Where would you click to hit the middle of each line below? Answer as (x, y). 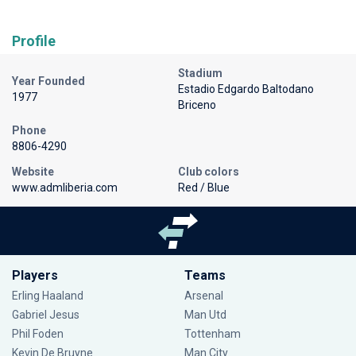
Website (33, 171)
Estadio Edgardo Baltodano (246, 89)
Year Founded (48, 81)
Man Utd (205, 315)
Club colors (209, 171)
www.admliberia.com (65, 187)
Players (35, 275)
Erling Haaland (48, 296)
